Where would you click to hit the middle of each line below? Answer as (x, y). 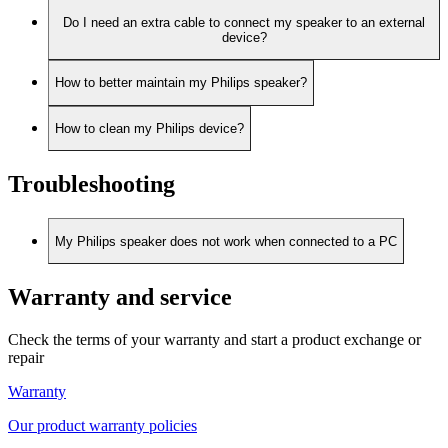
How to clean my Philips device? (149, 129)
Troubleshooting (91, 184)
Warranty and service (120, 296)
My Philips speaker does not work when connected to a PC (226, 241)
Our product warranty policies (102, 425)
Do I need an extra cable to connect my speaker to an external (244, 22)
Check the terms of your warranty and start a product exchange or (214, 339)
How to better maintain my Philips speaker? (181, 83)
